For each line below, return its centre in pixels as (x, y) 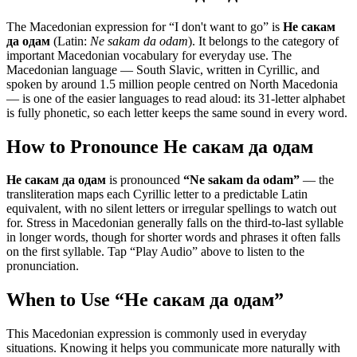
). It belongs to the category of (263, 41)
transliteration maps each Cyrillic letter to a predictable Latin (157, 194)
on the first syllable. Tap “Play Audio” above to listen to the (155, 252)
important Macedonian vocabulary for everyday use (136, 55)
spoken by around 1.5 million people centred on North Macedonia (172, 84)
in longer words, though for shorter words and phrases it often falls (173, 237)
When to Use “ (65, 300)
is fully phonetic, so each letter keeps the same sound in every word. (177, 112)
